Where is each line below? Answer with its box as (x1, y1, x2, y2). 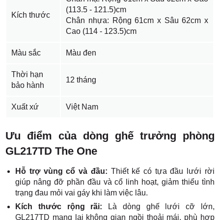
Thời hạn (11, 70, 44, 79)
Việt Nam (66, 103, 99, 111)
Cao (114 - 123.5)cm (66, 27, 137, 35)
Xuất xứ (11, 103, 39, 111)
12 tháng (66, 76, 97, 84)
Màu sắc (11, 49, 41, 57)
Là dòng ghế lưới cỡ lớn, (108, 202, 215, 211)
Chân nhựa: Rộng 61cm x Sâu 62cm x (66, 16, 209, 25)
